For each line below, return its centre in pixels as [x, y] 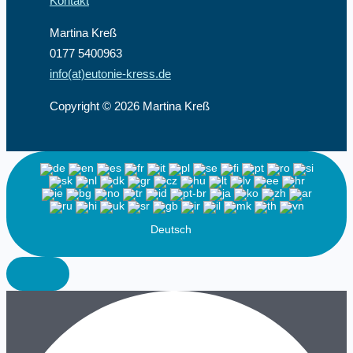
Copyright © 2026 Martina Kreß [130, 106]
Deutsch [173, 229]
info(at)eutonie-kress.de [110, 74]
